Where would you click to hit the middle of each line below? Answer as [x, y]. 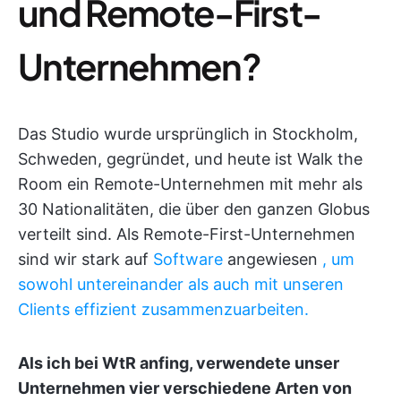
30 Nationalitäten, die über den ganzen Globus [194, 209]
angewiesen [273, 260]
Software [188, 260]
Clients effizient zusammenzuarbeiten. [163, 310]
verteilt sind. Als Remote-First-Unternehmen [187, 235]
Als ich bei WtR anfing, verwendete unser [179, 363]
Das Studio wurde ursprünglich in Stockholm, [188, 134]
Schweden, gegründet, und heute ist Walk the [190, 159]
